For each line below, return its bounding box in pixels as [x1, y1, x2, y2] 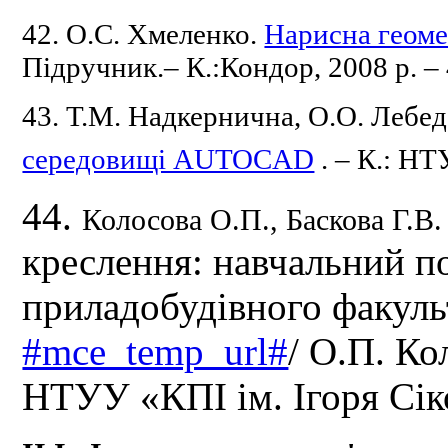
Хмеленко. [127, 18, 265, 51]
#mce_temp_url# [22, 330, 289, 374]
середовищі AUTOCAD [22, 143, 315, 176]
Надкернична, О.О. [128, 100, 372, 133]
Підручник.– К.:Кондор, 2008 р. [22, 51, 425, 84]
